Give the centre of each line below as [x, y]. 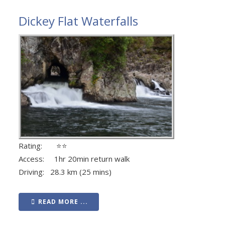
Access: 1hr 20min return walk [74, 159]
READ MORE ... [63, 202]
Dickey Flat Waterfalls [78, 21]
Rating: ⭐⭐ [43, 146]
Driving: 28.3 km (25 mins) [65, 172]
